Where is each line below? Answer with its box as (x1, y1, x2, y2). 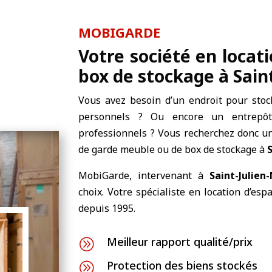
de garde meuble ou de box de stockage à (78, 142, 268, 156)
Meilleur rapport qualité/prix (107, 234, 253, 250)
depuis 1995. (78, 201, 136, 215)
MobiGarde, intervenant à (78, 168, 210, 182)
